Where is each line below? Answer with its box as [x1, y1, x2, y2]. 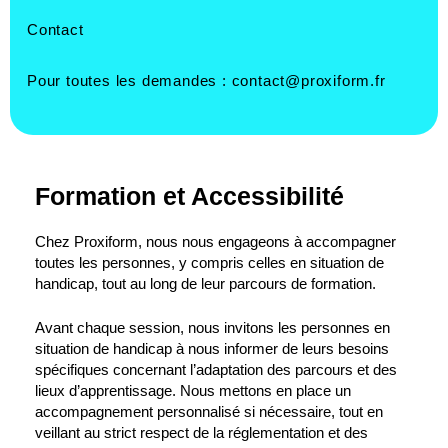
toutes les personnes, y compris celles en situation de [35, 254, 384, 271]
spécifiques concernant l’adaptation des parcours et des [35, 362, 397, 379]
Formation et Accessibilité [35, 181, 344, 210]
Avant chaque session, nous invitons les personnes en [35, 320, 390, 337]
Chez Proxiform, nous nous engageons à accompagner [35, 233, 396, 250]
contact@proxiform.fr [226, 72, 386, 89]
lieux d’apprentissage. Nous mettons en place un [35, 383, 351, 400]
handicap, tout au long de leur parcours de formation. [35, 275, 376, 292]
